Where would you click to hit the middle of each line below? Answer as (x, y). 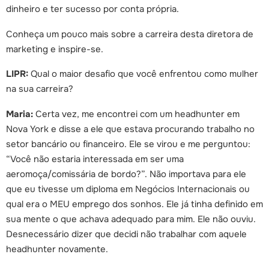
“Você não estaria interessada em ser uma (95, 159)
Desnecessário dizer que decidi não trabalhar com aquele (126, 234)
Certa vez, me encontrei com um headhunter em (136, 114)
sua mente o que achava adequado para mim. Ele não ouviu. (131, 219)
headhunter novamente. (57, 249)
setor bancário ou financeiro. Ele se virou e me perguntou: (128, 144)
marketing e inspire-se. (55, 49)
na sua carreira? (40, 89)
